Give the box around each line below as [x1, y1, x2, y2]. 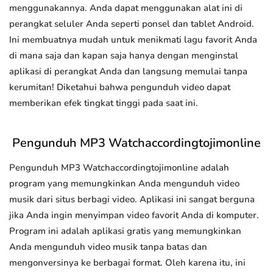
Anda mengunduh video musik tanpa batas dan [9, 241, 207, 253]
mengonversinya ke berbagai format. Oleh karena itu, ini [9, 257, 246, 269]
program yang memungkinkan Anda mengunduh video [9, 177, 239, 190]
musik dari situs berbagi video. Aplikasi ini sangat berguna [9, 193, 255, 206]
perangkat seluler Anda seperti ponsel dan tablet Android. [9, 18, 254, 30]
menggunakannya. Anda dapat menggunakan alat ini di [9, 2, 243, 15]
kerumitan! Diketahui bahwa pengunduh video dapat [9, 81, 230, 94]
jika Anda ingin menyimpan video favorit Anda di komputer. [9, 209, 259, 222]
